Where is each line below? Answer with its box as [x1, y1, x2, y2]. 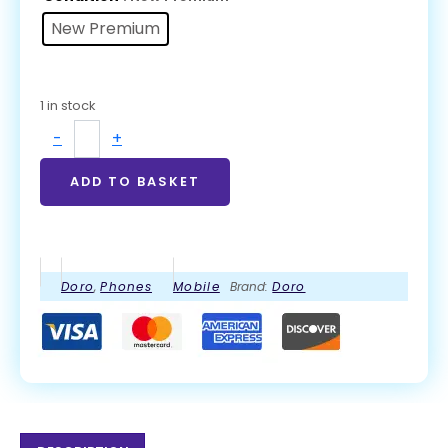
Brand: [230, 278, 273, 296]
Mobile [173, 278, 220, 296]
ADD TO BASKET [70, 173, 200, 191]
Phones [100, 278, 153, 296]
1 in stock [40, 96, 95, 116]
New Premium [51, 17, 160, 41]
